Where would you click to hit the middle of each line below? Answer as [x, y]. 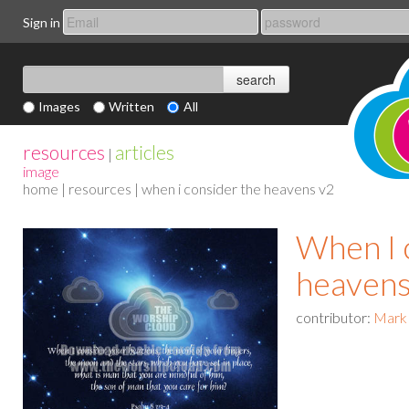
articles [145, 152]
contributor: [335, 317]
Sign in [42, 22]
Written [132, 106]
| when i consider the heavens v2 [233, 189]
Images [60, 106]
